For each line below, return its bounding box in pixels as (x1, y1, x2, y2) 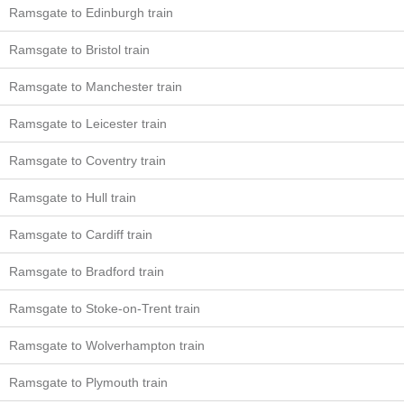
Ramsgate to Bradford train (9, 264, 164, 279)
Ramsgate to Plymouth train (9, 375, 168, 390)
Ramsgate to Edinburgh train (9, 5, 173, 20)
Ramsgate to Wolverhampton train (9, 338, 205, 353)
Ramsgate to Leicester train (9, 116, 167, 131)
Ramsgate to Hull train (9, 190, 136, 205)
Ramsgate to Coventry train (9, 153, 166, 168)
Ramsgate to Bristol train (9, 42, 150, 57)
